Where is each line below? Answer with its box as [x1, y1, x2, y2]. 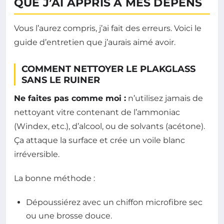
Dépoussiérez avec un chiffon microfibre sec [26, 197, 202, 207]
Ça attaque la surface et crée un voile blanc [14, 135, 185, 145]
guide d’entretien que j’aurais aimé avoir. [14, 37, 175, 47]
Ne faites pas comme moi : [14, 93, 126, 103]
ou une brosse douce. [26, 211, 112, 221]
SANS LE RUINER [21, 74, 100, 86]
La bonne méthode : [14, 173, 95, 183]
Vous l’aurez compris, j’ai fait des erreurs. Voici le [14, 23, 201, 33]
